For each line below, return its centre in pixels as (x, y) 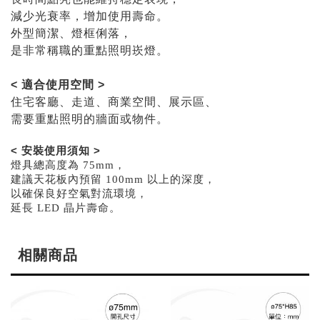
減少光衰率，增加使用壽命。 (90, 16)
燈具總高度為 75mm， (68, 165)
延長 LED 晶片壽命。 (66, 207)
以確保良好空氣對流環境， (79, 193)
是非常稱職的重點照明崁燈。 (90, 50)
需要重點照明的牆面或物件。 (90, 119)
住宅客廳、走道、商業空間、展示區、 (114, 101)
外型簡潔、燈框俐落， (71, 33)
